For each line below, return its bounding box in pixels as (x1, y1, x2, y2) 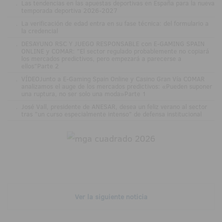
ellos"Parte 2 (21, 61, 59, 71)
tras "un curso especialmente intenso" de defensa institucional (21, 110, 202, 119)
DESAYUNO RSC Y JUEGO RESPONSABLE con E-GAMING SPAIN (21, 39, 205, 49)
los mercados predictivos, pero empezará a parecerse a (21, 54, 181, 63)
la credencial (21, 26, 58, 36)
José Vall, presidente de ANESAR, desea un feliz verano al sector (21, 102, 207, 111)
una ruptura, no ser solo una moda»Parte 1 (21, 89, 146, 99)
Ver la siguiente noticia (74, 192, 148, 202)
